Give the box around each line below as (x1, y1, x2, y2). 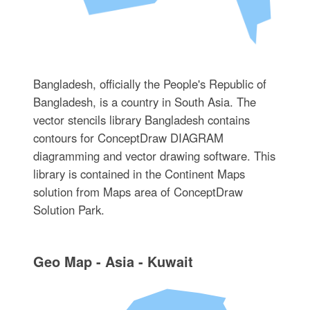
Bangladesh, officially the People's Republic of (33, 75, 266, 92)
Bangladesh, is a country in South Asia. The (33, 93, 256, 110)
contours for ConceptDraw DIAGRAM (33, 129, 224, 146)
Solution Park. (33, 201, 104, 218)
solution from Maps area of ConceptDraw (33, 183, 243, 200)
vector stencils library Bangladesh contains (33, 111, 250, 128)
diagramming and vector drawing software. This (33, 147, 275, 164)
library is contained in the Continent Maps (33, 165, 245, 182)
